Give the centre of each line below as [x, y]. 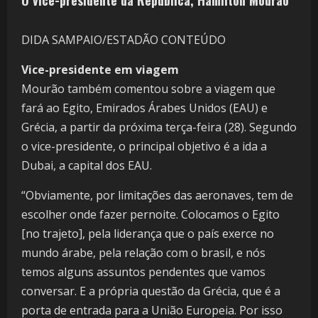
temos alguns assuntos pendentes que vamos [143, 272]
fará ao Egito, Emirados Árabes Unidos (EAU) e [144, 108]
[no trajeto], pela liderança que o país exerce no [148, 234]
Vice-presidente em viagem [100, 70]
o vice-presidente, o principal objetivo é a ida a [144, 147]
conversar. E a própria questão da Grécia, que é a [151, 291]
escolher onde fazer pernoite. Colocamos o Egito [150, 215]
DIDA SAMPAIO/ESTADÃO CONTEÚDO [124, 40]
